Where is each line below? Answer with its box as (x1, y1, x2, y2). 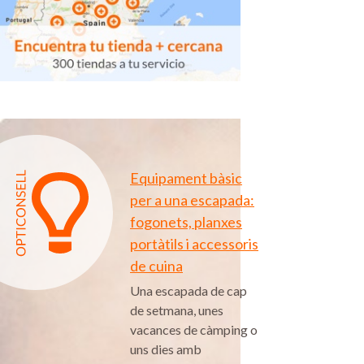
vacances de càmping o (130, 322, 258, 338)
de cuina (130, 257, 183, 275)
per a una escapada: (130, 191, 254, 210)
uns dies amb (130, 341, 201, 357)
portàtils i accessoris (130, 235, 258, 253)
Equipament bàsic (130, 169, 242, 188)
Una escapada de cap (130, 283, 247, 299)
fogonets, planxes (130, 213, 242, 232)
